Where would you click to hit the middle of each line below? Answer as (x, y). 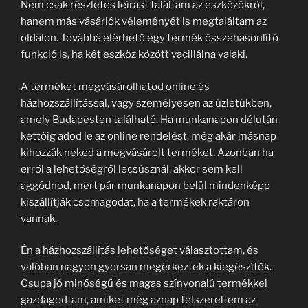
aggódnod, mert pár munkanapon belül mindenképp (145, 185)
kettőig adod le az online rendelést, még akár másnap (148, 136)
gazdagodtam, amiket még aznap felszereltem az (138, 300)
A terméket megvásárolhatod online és (115, 86)
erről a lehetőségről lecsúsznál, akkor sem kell (132, 169)
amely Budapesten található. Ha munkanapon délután (149, 119)
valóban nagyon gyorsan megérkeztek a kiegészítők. (146, 267)
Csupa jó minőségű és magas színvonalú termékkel (144, 284)
